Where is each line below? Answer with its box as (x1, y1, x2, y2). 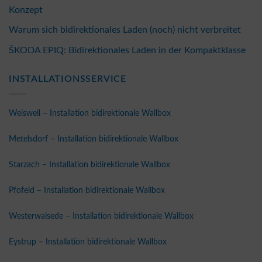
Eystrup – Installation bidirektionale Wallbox (9, 237, 167, 246)
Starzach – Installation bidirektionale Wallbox (9, 160, 170, 169)
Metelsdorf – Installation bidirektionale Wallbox (9, 134, 178, 143)
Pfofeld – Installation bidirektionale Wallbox (9, 185, 165, 195)
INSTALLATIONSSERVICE (9, 74, 126, 84)
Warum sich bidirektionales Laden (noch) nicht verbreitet (9, 25, 241, 35)
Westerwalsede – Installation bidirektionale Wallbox (9, 211, 194, 220)
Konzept (9, 5, 43, 15)
